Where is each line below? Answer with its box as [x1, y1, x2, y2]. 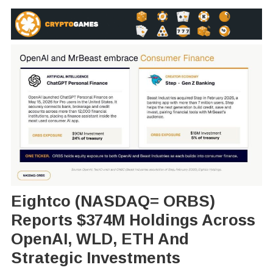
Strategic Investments [10, 248, 180, 267]
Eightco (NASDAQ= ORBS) [10, 191, 215, 210]
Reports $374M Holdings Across [10, 210, 255, 229]
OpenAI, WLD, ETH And [10, 229, 189, 248]
